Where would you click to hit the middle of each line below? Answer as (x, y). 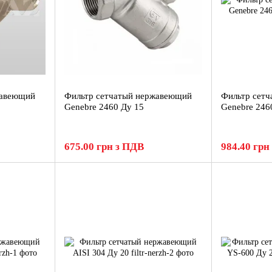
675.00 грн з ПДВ (104, 147)
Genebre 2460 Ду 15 (104, 107)
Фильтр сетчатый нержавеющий (128, 96)
